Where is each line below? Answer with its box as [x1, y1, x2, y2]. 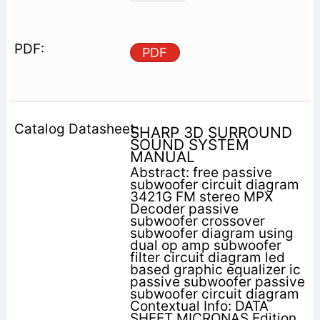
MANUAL [129, 147, 195, 166]
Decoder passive [129, 200, 239, 217]
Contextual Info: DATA [129, 297, 269, 314]
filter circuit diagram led [129, 249, 285, 266]
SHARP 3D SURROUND [129, 123, 292, 141]
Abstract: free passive [129, 164, 272, 181]
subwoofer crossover [129, 212, 265, 229]
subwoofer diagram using [129, 224, 294, 241]
